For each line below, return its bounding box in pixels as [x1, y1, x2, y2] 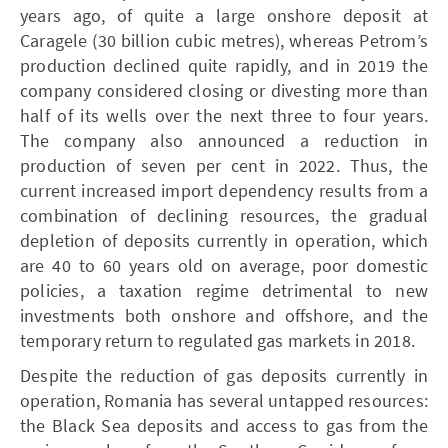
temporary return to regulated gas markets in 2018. [20, 328, 416, 352]
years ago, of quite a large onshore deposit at [20, 3, 428, 27]
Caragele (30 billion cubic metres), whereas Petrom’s [20, 28, 428, 52]
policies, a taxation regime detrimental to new [20, 278, 428, 302]
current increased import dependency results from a [20, 178, 428, 202]
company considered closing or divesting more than [20, 78, 428, 102]
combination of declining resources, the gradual [20, 203, 428, 227]
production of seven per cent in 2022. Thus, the [20, 153, 428, 177]
